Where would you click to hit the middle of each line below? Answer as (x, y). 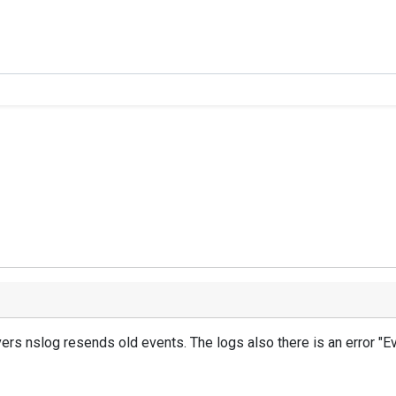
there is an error (326, 343)
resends (89, 343)
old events (151, 343)
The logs (217, 343)
